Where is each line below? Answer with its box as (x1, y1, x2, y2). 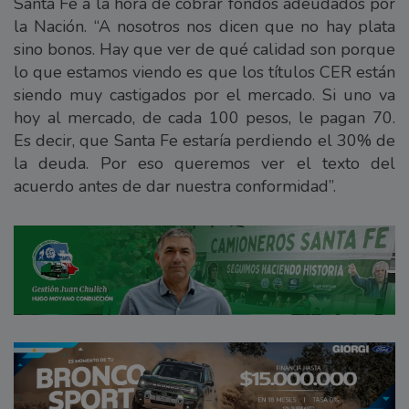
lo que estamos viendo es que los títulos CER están (14, 60, 395, 83)
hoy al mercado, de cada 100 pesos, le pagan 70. (14, 106, 395, 129)
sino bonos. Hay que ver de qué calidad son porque (14, 37, 395, 60)
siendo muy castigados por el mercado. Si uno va (14, 83, 395, 106)
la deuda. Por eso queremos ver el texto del (14, 152, 395, 174)
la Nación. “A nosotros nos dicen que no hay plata (14, 15, 395, 37)
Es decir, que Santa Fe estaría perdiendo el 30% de (14, 129, 395, 152)
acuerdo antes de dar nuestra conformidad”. (14, 174, 336, 197)
